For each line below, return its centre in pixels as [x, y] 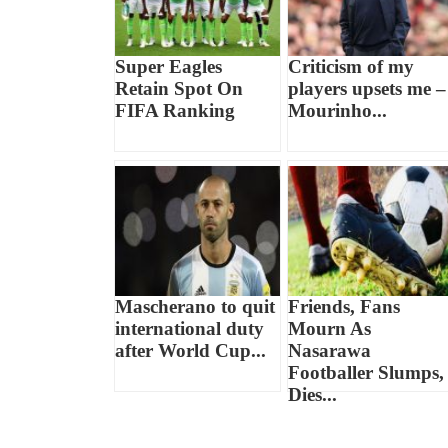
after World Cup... [191, 351]
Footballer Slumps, [365, 373]
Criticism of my [350, 67]
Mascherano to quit [195, 307]
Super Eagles [169, 67]
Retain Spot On [179, 89]
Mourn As [329, 329]
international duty [190, 329]
